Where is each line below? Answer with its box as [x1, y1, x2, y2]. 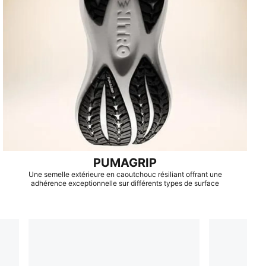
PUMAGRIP [93, 155, 157, 170]
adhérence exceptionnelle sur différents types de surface [31, 178, 220, 188]
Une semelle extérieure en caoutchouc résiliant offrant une [28, 169, 222, 179]
